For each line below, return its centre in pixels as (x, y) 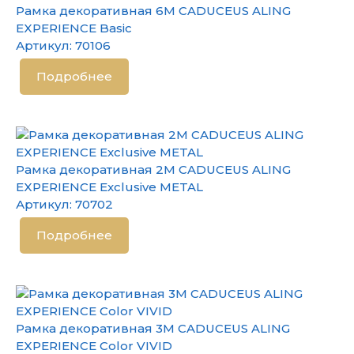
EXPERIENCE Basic (74, 28)
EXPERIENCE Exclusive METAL (109, 187)
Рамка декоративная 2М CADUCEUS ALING (153, 169)
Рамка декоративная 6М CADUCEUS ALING (153, 11)
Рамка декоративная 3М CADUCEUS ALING (153, 328)
